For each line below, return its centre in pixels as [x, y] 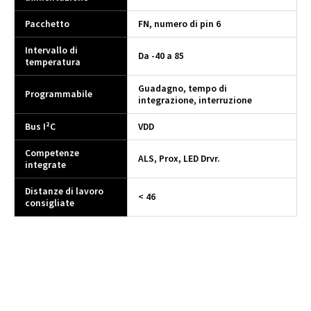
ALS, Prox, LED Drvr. [179, 158]
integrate [45, 165]
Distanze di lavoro [64, 191]
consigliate [50, 203]
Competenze [52, 153]
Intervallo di [51, 50]
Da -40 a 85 [161, 56]
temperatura [53, 62]
